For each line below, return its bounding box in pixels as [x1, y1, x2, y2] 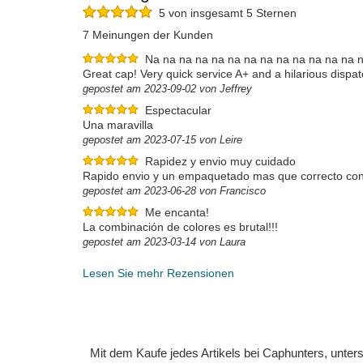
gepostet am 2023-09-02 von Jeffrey [83, 83, 252, 95]
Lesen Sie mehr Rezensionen [83, 267, 234, 280]
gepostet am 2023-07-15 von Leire [83, 134, 242, 146]
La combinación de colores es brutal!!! [83, 220, 278, 233]
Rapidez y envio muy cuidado [145, 155, 296, 168]
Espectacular [145, 104, 211, 117]
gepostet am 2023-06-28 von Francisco [83, 185, 266, 197]
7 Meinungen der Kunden [83, 28, 213, 41]
